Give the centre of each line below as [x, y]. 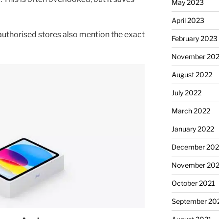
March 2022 [191, 110]
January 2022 [193, 129]
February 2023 [194, 38]
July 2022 [186, 92]
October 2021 [193, 183]
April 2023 [188, 20]
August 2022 [192, 74]
